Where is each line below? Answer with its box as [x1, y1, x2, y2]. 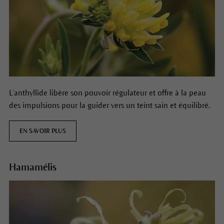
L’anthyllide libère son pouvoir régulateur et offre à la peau [8, 88, 206, 97]
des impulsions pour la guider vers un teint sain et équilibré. [8, 100, 210, 109]
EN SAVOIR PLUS [19, 127, 66, 134]
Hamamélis [8, 161, 56, 172]
